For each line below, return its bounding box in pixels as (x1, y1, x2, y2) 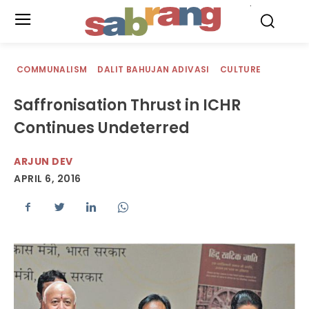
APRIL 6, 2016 (14, 172, 81, 186)
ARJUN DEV (14, 154, 73, 168)
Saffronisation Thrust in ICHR (14, 94, 241, 116)
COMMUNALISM (17, 63, 88, 75)
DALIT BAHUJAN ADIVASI (97, 63, 210, 75)
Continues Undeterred (14, 117, 190, 139)
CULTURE (219, 63, 261, 75)
